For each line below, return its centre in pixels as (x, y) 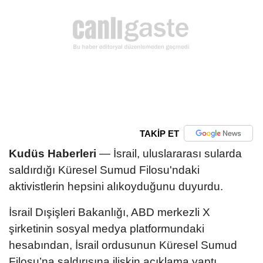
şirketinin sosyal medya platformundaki (107, 229)
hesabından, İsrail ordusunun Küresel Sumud (123, 245)
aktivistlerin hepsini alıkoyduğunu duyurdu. (116, 187)
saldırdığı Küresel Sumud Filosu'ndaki (104, 170)
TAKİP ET (159, 133)
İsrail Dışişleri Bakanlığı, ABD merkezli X (109, 213)
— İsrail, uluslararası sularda (169, 154)
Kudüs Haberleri (53, 154)
